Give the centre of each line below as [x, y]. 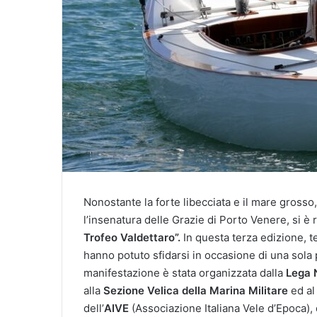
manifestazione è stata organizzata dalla [185, 272]
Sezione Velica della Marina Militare [196, 290]
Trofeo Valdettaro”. [132, 237]
